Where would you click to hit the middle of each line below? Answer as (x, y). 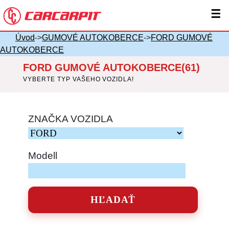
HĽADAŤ (113, 200)
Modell (42, 156)
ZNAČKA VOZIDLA (70, 119)
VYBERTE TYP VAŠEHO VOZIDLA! (79, 79)
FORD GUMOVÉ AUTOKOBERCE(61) (112, 67)
